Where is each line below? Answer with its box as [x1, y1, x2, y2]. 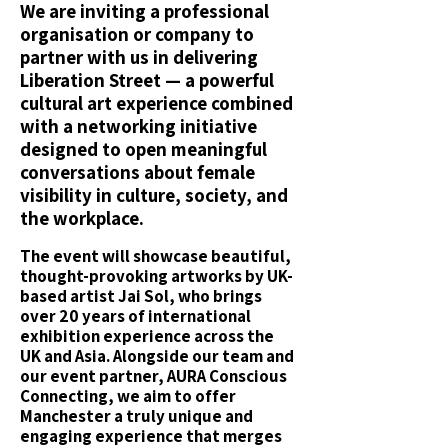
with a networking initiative [20, 114, 257, 138]
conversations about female [20, 160, 255, 184]
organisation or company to [20, 22, 254, 46]
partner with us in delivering [20, 45, 258, 69]
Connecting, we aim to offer [20, 385, 236, 407]
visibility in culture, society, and [20, 183, 288, 207]
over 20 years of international [20, 305, 251, 327]
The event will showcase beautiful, [20, 245, 291, 267]
